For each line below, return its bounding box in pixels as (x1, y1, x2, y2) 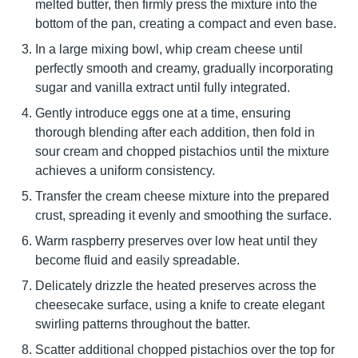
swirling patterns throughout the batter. (35, 317, 250, 331)
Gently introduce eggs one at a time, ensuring (35, 106, 291, 120)
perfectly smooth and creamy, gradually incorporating (35, 62, 333, 75)
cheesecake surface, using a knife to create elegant (35, 298, 324, 312)
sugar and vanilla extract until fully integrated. (35, 81, 290, 94)
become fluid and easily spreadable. (35, 253, 240, 267)
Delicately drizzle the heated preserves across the (35, 279, 316, 292)
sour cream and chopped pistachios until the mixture (35, 145, 329, 158)
